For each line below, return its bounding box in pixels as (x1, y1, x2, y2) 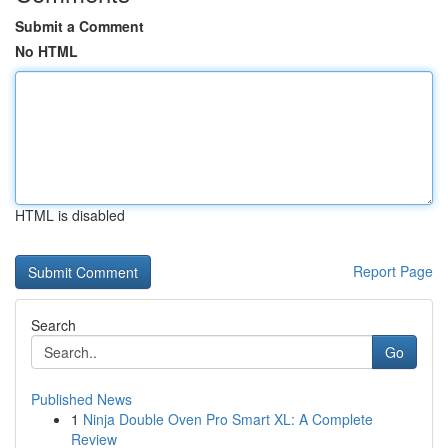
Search (31, 315, 76, 335)
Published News (31, 389, 132, 409)
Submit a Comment (15, 16, 144, 36)
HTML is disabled (15, 205, 125, 225)
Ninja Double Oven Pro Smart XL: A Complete (83, 409, 373, 429)
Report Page (353, 261, 433, 281)
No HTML (15, 41, 78, 61)
